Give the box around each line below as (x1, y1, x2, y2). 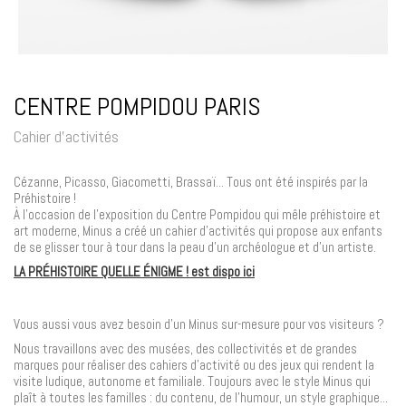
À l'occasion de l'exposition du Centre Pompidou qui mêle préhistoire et (14, 205, 381, 223)
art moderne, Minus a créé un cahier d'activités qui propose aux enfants (14, 221, 382, 239)
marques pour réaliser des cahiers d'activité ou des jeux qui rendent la (14, 355, 374, 373)
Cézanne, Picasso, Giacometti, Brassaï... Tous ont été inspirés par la (14, 172, 368, 190)
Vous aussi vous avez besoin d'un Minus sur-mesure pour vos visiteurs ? (14, 314, 384, 333)
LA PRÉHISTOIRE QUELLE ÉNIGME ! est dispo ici (14, 262, 255, 280)
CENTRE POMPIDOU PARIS (14, 90, 261, 122)
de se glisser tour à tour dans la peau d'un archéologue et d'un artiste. (14, 237, 376, 256)
